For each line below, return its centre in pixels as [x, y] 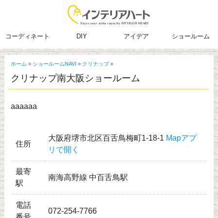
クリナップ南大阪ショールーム [75, 78]
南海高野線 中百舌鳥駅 [88, 178]
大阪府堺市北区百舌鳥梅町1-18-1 [107, 138]
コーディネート [27, 36]
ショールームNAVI [54, 64]
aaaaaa [24, 107]
